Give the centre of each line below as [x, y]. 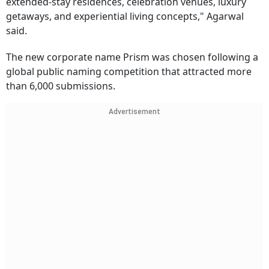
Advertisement [134, 112]
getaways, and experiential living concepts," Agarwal [125, 17]
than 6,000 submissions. [61, 86]
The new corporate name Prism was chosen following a [132, 57]
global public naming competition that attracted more [129, 72]
